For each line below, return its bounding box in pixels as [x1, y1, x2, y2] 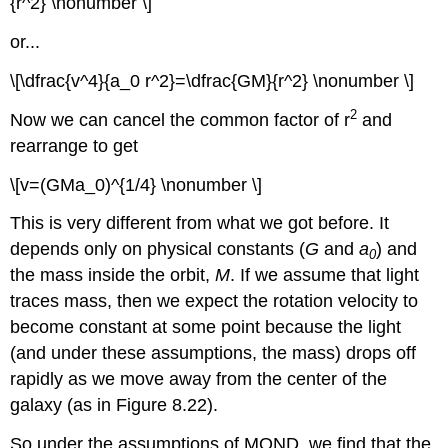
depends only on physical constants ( [10, 239, 306, 260]
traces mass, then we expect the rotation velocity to [10, 291, 419, 312]
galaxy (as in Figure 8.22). [10, 395, 219, 416]
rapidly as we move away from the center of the [10, 369, 388, 390]
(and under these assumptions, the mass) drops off [10, 343, 417, 364]
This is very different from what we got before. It [10, 213, 390, 234]
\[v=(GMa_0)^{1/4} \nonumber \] [10, 174, 263, 195]
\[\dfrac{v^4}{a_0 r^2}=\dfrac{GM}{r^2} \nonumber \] [10, 70, 415, 91]
